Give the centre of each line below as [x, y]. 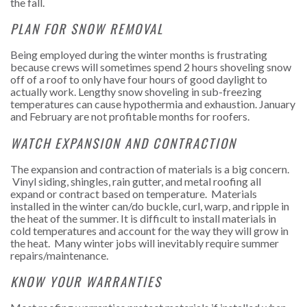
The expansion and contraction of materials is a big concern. [150, 169]
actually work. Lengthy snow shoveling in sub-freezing [136, 92]
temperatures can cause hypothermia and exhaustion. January [153, 104]
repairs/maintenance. [59, 255]
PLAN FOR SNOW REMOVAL [87, 29]
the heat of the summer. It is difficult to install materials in [143, 218]
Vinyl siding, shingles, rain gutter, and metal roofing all [136, 181]
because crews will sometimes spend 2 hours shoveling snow [151, 67]
